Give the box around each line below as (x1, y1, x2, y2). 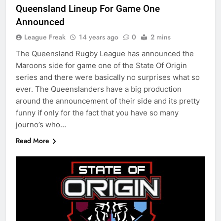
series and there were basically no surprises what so (16, 73, 200, 82)
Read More (16, 136, 49, 146)
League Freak (24, 32, 66, 42)
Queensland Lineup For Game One (16, 3, 160, 15)
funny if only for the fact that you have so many (16, 108, 179, 118)
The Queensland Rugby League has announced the (16, 49, 194, 59)
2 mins (150, 32, 171, 42)
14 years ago (79, 32, 118, 42)
